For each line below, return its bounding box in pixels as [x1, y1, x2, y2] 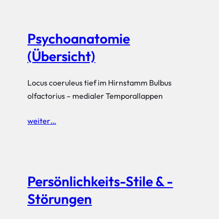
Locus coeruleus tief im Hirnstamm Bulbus [27, 78, 172, 88]
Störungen [27, 190, 92, 207]
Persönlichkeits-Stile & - [27, 172, 173, 190]
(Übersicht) [27, 47, 95, 65]
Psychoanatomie [27, 30, 130, 47]
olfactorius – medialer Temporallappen [27, 91, 163, 101]
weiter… [27, 116, 56, 126]
